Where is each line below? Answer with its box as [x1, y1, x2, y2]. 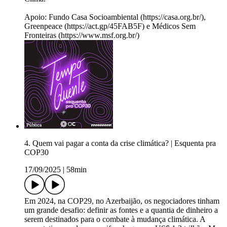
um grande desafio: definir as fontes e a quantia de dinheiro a [24, 206, 218, 215]
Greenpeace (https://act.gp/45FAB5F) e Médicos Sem [24, 22, 196, 31]
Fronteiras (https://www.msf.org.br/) [24, 31, 139, 40]
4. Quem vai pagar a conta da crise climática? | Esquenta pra [24, 139, 216, 148]
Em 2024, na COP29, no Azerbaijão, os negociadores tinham [24, 197, 219, 206]
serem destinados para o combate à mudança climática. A [24, 215, 205, 224]
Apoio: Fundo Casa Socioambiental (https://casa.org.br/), [24, 13, 206, 22]
